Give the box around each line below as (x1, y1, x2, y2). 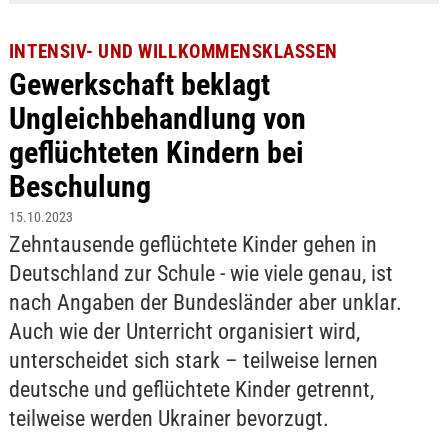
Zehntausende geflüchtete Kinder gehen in (8, 231, 377, 257)
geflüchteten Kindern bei (8, 134, 304, 170)
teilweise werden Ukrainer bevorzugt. (8, 405, 329, 431)
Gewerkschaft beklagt (8, 66, 270, 102)
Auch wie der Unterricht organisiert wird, (8, 318, 360, 344)
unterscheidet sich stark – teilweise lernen (8, 347, 378, 373)
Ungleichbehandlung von (8, 100, 306, 136)
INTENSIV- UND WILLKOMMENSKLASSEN (8, 39, 339, 63)
